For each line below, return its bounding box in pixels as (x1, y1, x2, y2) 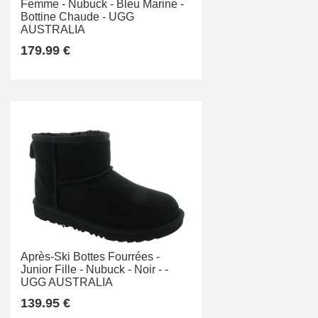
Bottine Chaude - (21, 11, 106, 23)
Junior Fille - (21, 263, 83, 275)
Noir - (134, 263, 162, 275)
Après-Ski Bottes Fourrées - (21, 250, 160, 263)
